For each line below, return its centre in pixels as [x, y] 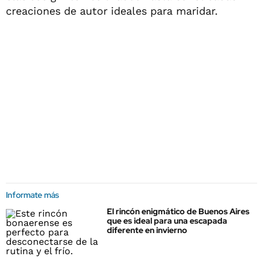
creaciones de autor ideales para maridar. [112, 11]
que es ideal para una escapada [167, 221]
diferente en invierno [147, 230]
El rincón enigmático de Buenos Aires [178, 211]
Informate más [33, 195]
